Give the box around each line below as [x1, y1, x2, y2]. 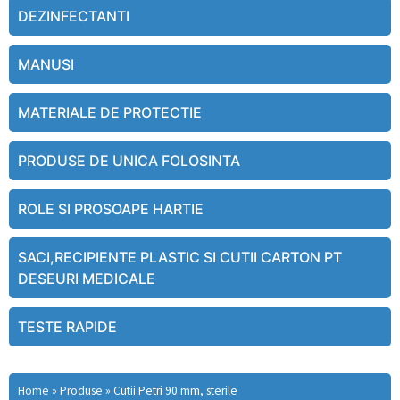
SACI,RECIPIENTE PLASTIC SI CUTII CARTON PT [18, 248, 342, 267]
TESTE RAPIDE [18, 318, 117, 337]
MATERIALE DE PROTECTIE [18, 104, 202, 122]
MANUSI [18, 55, 74, 74]
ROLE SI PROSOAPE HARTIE [18, 200, 204, 219]
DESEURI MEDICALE [18, 270, 155, 288]
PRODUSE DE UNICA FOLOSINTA [18, 152, 240, 171]
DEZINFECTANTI [18, 7, 129, 26]
